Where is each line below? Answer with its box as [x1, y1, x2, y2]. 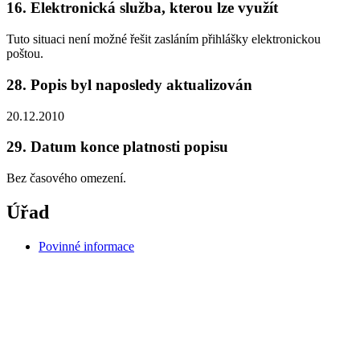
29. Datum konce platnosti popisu [6, 138, 228, 156]
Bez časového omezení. [6, 170, 126, 185]
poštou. [6, 47, 43, 61]
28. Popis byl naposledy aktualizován [6, 76, 252, 93]
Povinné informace [39, 239, 134, 253]
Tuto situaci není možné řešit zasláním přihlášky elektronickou [6, 32, 321, 47]
